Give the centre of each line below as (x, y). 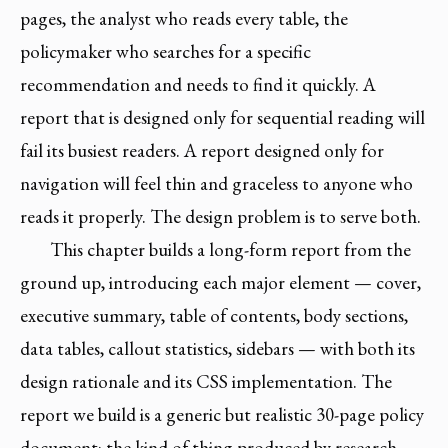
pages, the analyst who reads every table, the (184, 18)
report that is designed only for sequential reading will (222, 117)
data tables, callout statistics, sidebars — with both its (217, 348)
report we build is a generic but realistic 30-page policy (222, 414)
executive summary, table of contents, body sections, (214, 315)
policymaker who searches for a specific (165, 51)
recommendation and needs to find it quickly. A (198, 84)
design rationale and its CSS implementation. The (206, 381)
